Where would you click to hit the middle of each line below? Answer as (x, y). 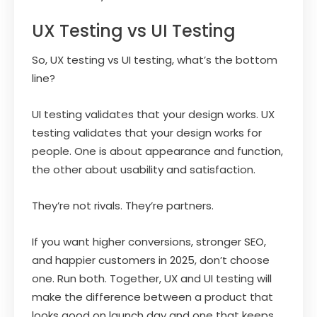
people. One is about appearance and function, (157, 151)
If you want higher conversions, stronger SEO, (149, 241)
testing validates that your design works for (147, 132)
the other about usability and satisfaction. (144, 169)
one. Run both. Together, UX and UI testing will (152, 278)
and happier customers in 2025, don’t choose (151, 260)
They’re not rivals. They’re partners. (123, 205)
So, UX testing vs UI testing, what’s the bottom (155, 59)
